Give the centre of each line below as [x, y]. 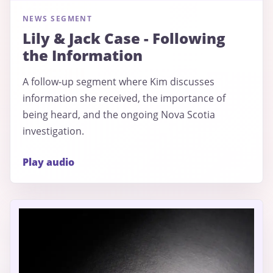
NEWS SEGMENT [58, 18]
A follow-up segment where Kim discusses [119, 81]
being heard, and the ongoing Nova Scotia [119, 114]
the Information [83, 55]
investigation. [53, 131]
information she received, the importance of [124, 98]
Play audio [48, 162]
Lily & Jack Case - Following [124, 38]
